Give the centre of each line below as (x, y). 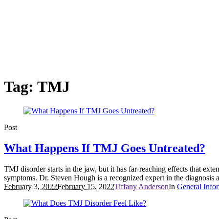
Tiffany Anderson (142, 186)
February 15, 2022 (86, 186)
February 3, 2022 (31, 186)
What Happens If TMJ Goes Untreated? (105, 148)
